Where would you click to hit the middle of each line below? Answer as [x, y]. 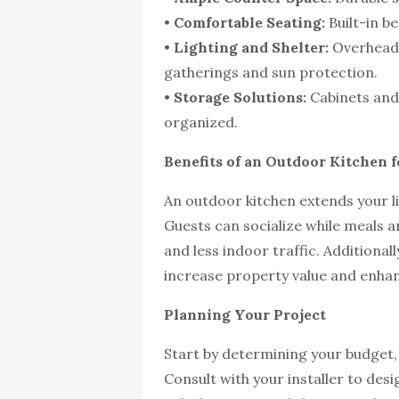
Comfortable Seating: [250, 23]
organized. [201, 122]
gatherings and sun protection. [271, 73]
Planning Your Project [245, 315]
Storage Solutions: [240, 98]
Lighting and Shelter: [252, 48]
